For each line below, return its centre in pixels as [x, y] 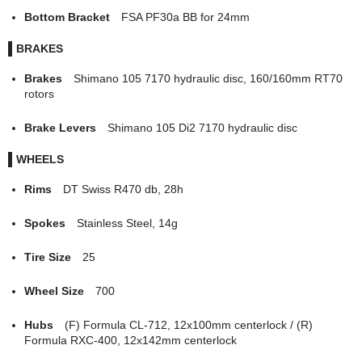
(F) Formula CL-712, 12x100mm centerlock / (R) [188, 324]
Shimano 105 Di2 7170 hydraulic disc [202, 127]
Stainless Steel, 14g [127, 223]
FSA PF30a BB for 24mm [185, 17]
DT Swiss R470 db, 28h [123, 189]
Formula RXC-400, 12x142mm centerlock [130, 340]
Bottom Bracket [72, 17]
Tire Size [53, 257]
